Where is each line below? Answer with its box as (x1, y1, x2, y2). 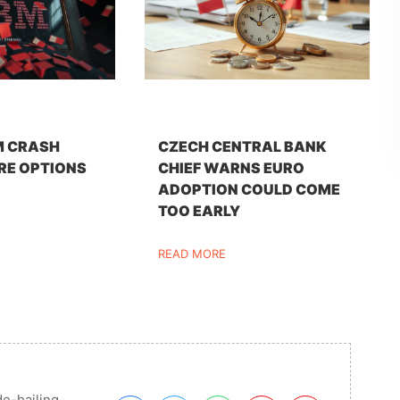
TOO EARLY (158, 201, 241, 220)
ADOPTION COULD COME (158, 179, 341, 198)
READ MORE (158, 246, 227, 261)
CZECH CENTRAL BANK (158, 137, 327, 155)
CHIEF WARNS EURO (158, 158, 305, 177)
